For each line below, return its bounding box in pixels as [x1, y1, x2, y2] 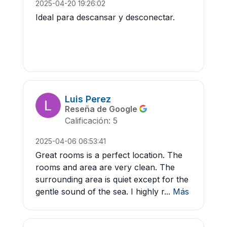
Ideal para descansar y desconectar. [35, 12, 175, 23]
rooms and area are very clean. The [35, 162, 175, 173]
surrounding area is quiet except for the [35, 174, 188, 185]
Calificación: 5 [65, 116, 118, 126]
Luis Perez [65, 93, 111, 104]
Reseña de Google [65, 103, 139, 114]
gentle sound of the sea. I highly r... [35, 186, 170, 197]
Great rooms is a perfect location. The [35, 150, 182, 161]
